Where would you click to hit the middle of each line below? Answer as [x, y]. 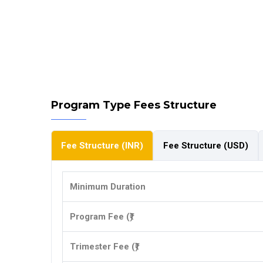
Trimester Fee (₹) [104, 247]
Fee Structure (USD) [206, 146]
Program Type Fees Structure [134, 105]
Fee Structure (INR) [102, 146]
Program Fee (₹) [102, 217]
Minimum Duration [108, 187]
